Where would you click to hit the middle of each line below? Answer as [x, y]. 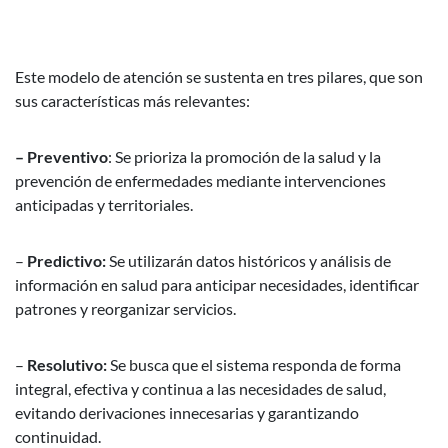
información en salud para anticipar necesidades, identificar [217, 284]
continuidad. [58, 436]
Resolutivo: [67, 364]
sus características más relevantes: [132, 100]
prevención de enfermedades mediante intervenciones [200, 180]
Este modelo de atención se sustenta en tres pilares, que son [219, 76]
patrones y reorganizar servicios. [125, 308]
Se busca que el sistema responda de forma [254, 364]
